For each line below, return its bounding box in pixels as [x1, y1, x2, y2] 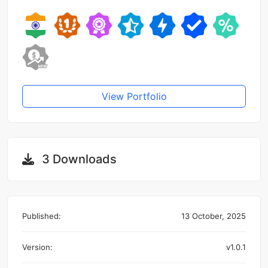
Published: [22, 211, 61, 221]
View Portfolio [101, 90, 167, 103]
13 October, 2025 [181, 211, 246, 221]
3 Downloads [39, 152, 117, 167]
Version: [22, 242, 53, 252]
